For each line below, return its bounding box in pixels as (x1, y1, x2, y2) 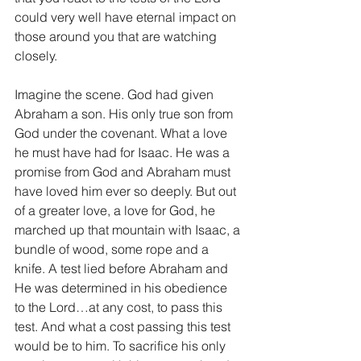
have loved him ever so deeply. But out (15, 183, 239, 199)
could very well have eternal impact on (15, 9, 239, 25)
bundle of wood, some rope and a (15, 241, 212, 257)
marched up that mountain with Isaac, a (15, 222, 243, 238)
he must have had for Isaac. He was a (15, 144, 233, 160)
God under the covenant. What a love (15, 125, 230, 141)
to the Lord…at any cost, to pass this (15, 299, 226, 315)
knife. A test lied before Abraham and (15, 260, 231, 276)
